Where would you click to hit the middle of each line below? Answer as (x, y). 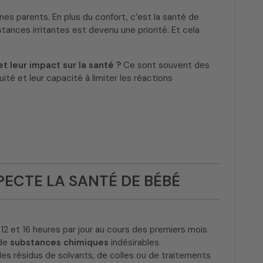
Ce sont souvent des (165, 65)
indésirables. (135, 242)
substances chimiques (59, 242)
